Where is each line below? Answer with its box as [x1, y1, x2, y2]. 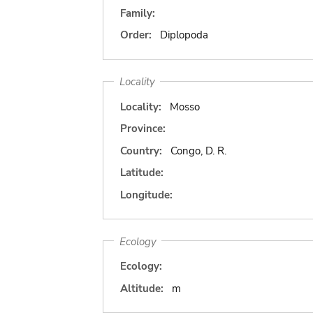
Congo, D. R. [170, 143, 226, 158]
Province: [120, 122, 166, 136]
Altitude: [120, 281, 163, 296]
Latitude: [120, 166, 163, 180]
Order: [120, 28, 152, 42]
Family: [120, 6, 155, 20]
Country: [120, 143, 162, 158]
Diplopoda [159, 28, 208, 42]
